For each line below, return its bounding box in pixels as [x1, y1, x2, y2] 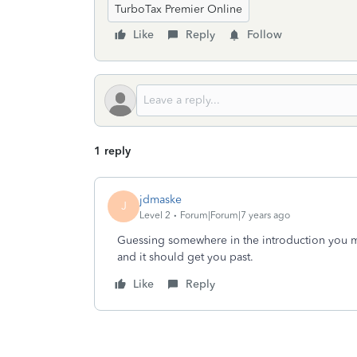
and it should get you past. [117, 250, 253, 264]
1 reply [94, 144, 131, 158]
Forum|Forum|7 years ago [180, 209, 290, 221]
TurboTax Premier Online [115, 2, 242, 16]
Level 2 [139, 209, 171, 221]
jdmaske [139, 192, 182, 206]
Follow [247, 28, 282, 41]
